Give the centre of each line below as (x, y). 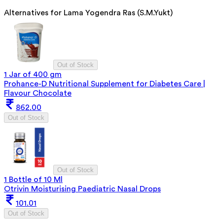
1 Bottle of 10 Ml (33, 179)
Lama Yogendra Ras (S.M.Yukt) (118, 13)
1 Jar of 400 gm (33, 74)
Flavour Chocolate (38, 93)
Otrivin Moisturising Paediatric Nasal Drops (82, 189)
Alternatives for (34, 13)
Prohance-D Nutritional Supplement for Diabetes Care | (105, 84)
